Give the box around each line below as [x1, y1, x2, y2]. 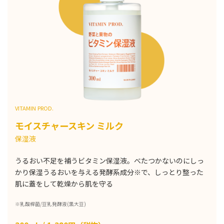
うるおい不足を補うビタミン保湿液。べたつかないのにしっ [15, 155, 204, 166]
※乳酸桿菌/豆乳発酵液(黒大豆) [15, 200, 86, 208]
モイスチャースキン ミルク [15, 119, 123, 132]
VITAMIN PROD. [15, 103, 53, 112]
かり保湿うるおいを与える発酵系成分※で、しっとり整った [15, 167, 203, 177]
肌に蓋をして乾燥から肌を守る [15, 178, 113, 189]
